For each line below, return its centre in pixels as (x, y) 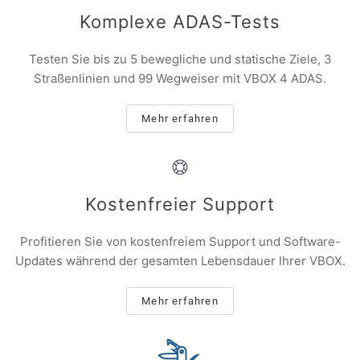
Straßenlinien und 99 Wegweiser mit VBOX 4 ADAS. (180, 78)
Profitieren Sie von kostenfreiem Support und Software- (180, 241)
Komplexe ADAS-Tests (180, 21)
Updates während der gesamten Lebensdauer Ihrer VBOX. (180, 260)
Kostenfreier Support (180, 204)
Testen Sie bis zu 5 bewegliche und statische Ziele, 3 (180, 59)
